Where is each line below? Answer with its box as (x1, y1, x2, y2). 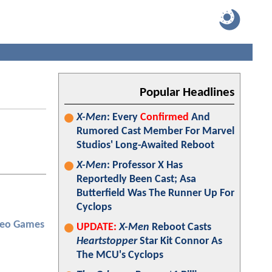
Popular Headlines (140, 86, 234, 99)
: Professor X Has (107, 160, 183, 171)
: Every (107, 112, 140, 123)
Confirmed (140, 112, 189, 123)
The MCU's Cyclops (76, 250, 163, 261)
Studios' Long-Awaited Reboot (76, 140, 214, 151)
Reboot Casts (149, 222, 211, 233)
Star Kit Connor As (137, 236, 222, 247)
